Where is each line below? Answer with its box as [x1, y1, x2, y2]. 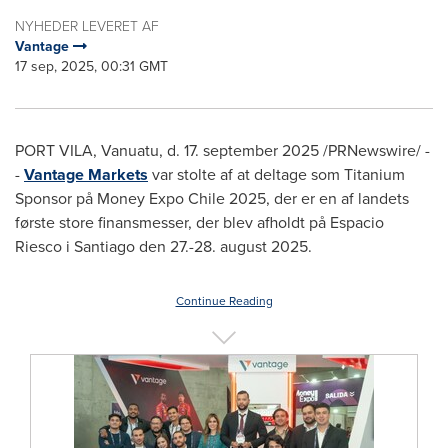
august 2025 [220, 235, 308, 258]
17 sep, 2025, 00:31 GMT [15, 56, 168, 77]
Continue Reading [175, 292, 273, 310]
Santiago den [74, 235, 166, 258]
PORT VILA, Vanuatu [15, 139, 159, 162]
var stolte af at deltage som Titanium [148, 163, 405, 186]
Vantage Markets [24, 163, 148, 186]
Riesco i [15, 235, 74, 258]
